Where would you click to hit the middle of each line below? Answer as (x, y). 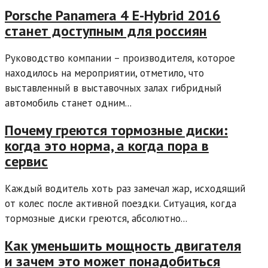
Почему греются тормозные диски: (116, 130)
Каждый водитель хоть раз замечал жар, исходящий (125, 188)
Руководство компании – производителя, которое (120, 58)
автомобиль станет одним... (68, 103)
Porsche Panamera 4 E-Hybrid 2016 (113, 16)
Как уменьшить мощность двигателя (123, 245)
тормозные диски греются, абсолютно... (96, 218)
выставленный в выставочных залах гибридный (113, 88)
